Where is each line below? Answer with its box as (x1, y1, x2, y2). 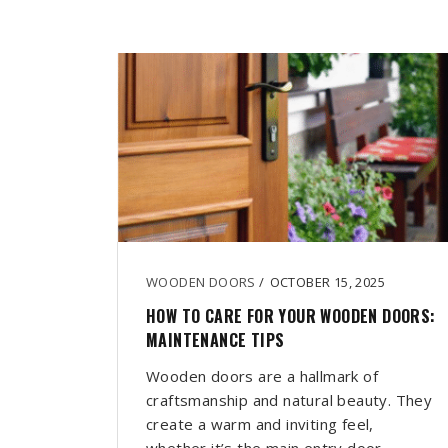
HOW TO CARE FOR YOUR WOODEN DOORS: (146, 304, 436, 329)
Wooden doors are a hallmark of (146, 366, 378, 387)
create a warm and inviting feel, (146, 414, 374, 435)
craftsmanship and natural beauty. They (146, 390, 433, 411)
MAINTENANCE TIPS (146, 328, 285, 353)
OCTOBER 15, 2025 (269, 273, 386, 292)
